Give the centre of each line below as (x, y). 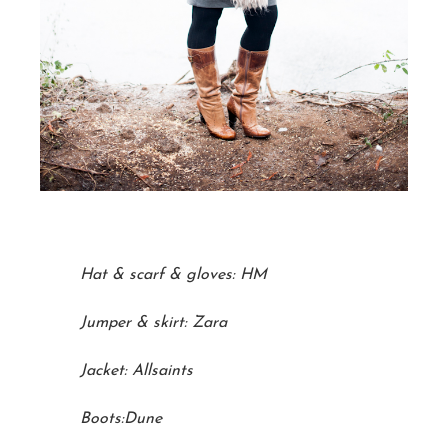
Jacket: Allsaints (136, 371)
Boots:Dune (121, 419)
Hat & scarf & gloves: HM (173, 275)
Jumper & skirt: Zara (153, 323)
